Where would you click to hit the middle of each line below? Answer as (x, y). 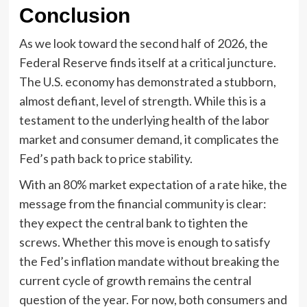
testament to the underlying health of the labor (144, 120)
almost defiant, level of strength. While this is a (142, 100)
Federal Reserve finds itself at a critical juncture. (147, 62)
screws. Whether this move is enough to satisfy (144, 242)
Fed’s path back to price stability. (106, 158)
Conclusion (74, 15)
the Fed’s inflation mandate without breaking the (149, 261)
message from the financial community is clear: (143, 203)
